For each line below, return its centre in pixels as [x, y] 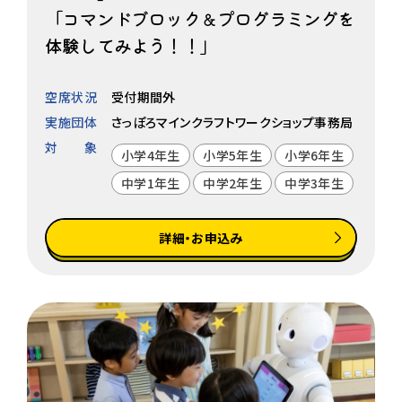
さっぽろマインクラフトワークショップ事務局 [232, 122]
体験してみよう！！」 [131, 45]
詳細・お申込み [201, 237]
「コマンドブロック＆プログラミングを [200, 18]
